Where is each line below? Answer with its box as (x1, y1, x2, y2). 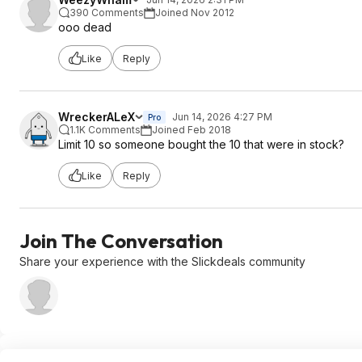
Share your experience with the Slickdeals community (19, 255, 305, 268)
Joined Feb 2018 (152, 124, 231, 136)
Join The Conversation (19, 229, 223, 253)
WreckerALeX (58, 110, 135, 124)
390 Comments (69, 6, 144, 19)
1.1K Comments (69, 124, 141, 136)
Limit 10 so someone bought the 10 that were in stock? (58, 137, 344, 151)
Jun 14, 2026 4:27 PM (172, 111, 272, 123)
